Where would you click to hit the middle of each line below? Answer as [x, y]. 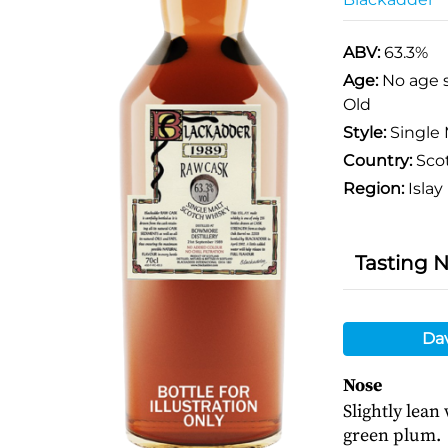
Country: [377, 160]
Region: [373, 188]
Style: [364, 132]
